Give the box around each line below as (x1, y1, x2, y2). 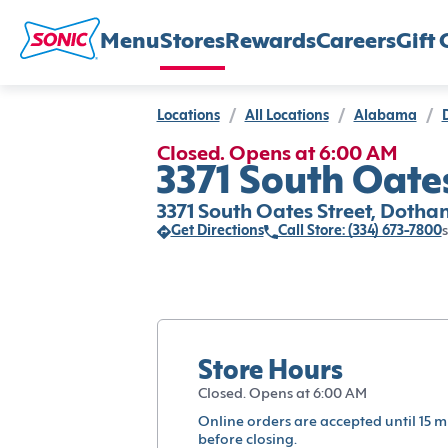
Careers (316, 31, 396, 53)
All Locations (244, 110, 329, 123)
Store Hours (197, 359, 343, 385)
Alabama (353, 110, 417, 123)
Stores (160, 31, 225, 53)
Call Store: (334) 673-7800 (277, 225, 442, 238)
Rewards (225, 31, 316, 53)
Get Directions (170, 225, 264, 238)
